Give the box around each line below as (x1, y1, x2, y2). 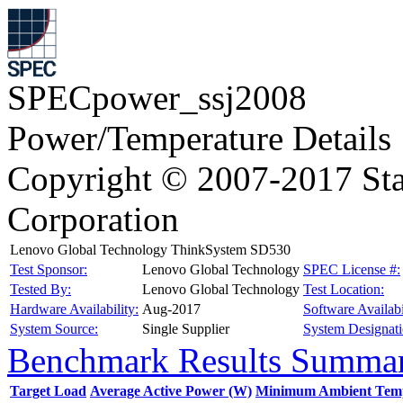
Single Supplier (142, 321, 229, 336)
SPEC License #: (303, 262, 400, 277)
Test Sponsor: (10, 262, 87, 277)
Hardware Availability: (10, 301, 139, 317)
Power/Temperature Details (7, 119, 391, 157)
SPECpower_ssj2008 (7, 78, 307, 117)
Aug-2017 (142, 301, 201, 317)
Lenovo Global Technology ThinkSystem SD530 (10, 242, 291, 257)
